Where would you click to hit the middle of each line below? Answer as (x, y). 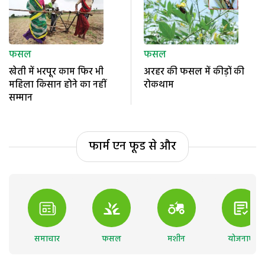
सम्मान (21, 98)
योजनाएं (241, 240)
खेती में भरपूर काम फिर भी (56, 72)
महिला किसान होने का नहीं (58, 85)
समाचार (47, 240)
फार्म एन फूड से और (132, 147)
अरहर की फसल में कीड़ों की (194, 72)
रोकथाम (159, 85)
